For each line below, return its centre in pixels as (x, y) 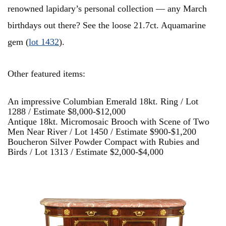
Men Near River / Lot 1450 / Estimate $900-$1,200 (102, 132)
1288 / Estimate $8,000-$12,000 (67, 112)
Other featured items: (48, 74)
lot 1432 (44, 42)
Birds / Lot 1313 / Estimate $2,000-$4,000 (86, 152)
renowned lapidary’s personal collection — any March (107, 9)
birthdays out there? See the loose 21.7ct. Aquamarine (107, 25)
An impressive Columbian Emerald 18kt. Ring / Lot (103, 102)
